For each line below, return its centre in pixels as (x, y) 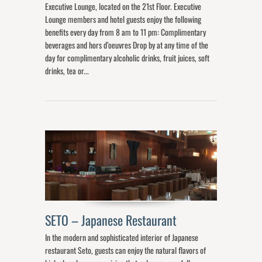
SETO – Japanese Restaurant (113, 220)
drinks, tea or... (67, 71)
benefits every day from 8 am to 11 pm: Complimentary (126, 32)
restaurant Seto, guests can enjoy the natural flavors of (126, 250)
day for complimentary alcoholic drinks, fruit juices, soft (127, 58)
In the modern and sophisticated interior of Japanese (122, 237)
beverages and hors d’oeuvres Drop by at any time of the (127, 45)
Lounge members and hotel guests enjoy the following (123, 19)
